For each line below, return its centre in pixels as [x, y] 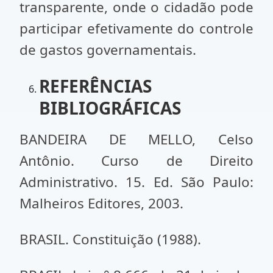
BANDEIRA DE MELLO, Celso [136, 139]
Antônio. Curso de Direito [136, 161]
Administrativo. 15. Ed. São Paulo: [136, 182]
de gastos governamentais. [110, 50]
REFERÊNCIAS [95, 86]
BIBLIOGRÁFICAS [110, 108]
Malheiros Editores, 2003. [101, 203]
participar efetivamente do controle [136, 28]
